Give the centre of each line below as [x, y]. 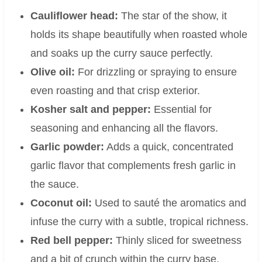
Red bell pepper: [71, 241]
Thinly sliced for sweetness [177, 241]
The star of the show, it [172, 16]
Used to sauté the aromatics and [169, 203]
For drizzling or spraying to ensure [156, 72]
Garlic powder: [67, 147]
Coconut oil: [61, 203]
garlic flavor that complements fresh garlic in [133, 166]
